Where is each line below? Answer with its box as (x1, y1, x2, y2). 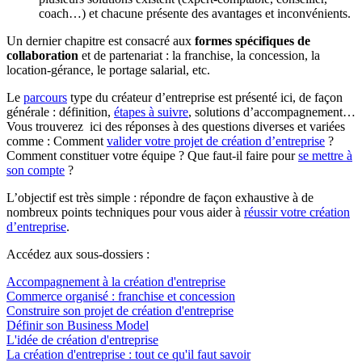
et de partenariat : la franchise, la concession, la (78, 48, 320, 62)
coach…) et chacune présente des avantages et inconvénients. (39, 6, 351, 20)
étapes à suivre (114, 104, 188, 119)
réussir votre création (244, 204, 350, 219)
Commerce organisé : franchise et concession (6, 288, 235, 303)
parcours (23, 90, 67, 104)
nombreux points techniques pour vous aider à (6, 204, 244, 219)
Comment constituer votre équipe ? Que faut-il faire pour (6, 148, 298, 162)
